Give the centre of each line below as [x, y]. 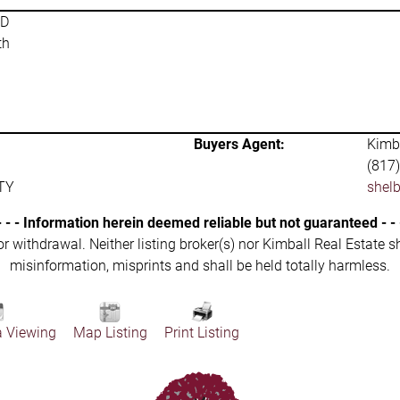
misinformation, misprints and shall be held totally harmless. [200, 266]
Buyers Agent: [240, 144]
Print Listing [201, 333]
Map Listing [110, 333]
